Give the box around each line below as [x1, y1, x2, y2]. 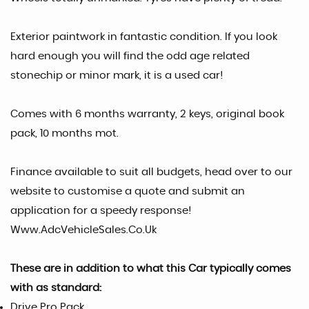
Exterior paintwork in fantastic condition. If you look [10, 32, 277, 42]
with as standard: [10, 283, 101, 293]
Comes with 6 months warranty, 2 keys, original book [10, 109, 284, 119]
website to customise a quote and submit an [10, 186, 245, 197]
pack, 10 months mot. [10, 128, 119, 139]
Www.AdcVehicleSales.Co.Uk [10, 225, 157, 235]
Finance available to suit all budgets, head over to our [10, 167, 292, 177]
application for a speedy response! [10, 206, 191, 216]
